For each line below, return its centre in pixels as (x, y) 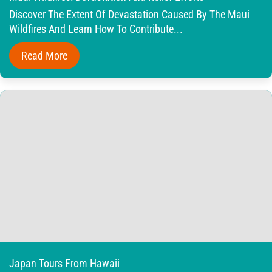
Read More (44, 55)
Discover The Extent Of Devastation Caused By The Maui (129, 14)
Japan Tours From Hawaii (64, 263)
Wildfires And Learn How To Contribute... (96, 29)
